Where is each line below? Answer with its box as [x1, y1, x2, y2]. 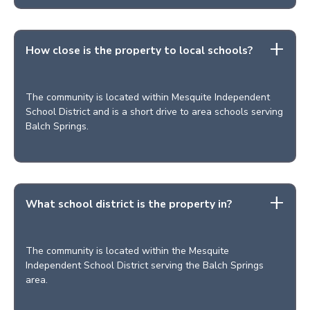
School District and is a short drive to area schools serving [26, 105, 283, 118]
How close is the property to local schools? [26, 43, 253, 57]
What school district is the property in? [26, 197, 232, 211]
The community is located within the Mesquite [26, 244, 229, 257]
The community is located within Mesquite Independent [26, 91, 270, 104]
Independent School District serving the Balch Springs [26, 259, 264, 272]
